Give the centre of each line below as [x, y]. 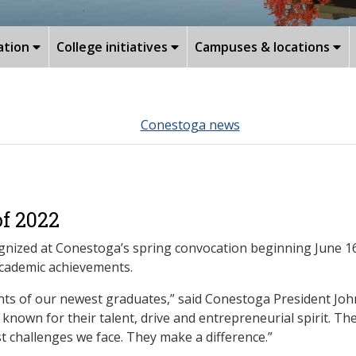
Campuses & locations [264, 46]
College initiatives [114, 46]
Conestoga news [190, 124]
